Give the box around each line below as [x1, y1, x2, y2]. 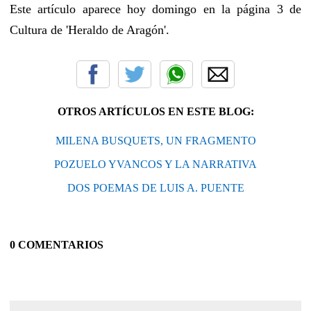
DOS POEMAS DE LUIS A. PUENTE [67, 181, 244, 194]
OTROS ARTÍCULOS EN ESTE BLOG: [57, 105, 254, 117]
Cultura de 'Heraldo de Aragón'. [10, 22, 169, 37]
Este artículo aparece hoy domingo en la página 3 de [10, 1, 301, 16]
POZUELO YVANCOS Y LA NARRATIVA [54, 158, 257, 170]
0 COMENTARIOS [10, 238, 103, 251]
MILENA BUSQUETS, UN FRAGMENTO [55, 134, 256, 146]
